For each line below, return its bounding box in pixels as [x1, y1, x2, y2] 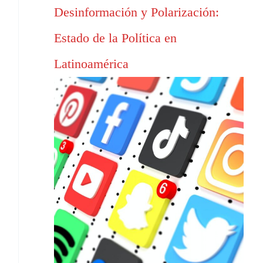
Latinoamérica [54, 56, 129, 72]
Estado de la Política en [54, 31, 177, 46]
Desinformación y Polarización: [54, 5, 219, 20]
